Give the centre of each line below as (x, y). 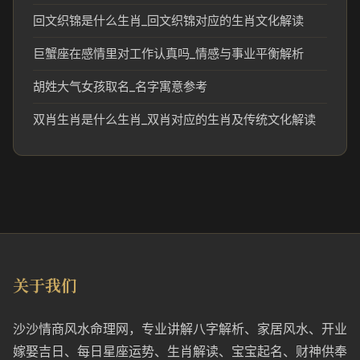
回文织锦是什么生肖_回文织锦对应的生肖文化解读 (168, 20)
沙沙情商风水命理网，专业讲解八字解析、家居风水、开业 (180, 329)
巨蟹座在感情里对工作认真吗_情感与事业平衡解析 (168, 53)
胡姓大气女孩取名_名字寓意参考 (120, 86)
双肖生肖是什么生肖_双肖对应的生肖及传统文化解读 (174, 119)
